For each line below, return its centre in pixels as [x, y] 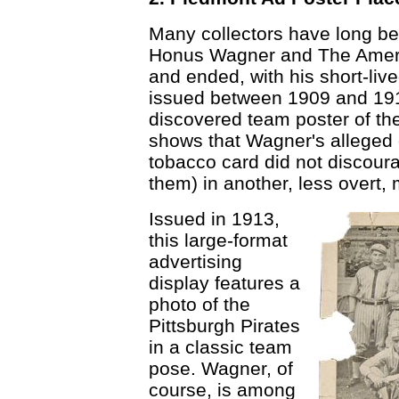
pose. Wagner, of [221, 368]
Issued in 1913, [214, 219]
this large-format [218, 240]
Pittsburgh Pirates [224, 326]
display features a [224, 283]
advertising [195, 261]
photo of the [199, 304]
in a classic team [220, 347]
